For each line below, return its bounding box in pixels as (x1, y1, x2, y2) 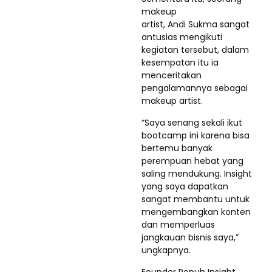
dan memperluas (141, 219, 215, 231)
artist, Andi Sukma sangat (141, 18, 250, 31)
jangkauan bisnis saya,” (141, 231, 239, 244)
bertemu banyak (141, 142, 212, 155)
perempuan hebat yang (141, 155, 243, 168)
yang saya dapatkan (141, 180, 228, 193)
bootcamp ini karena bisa (141, 129, 250, 142)
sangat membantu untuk (141, 193, 250, 206)
